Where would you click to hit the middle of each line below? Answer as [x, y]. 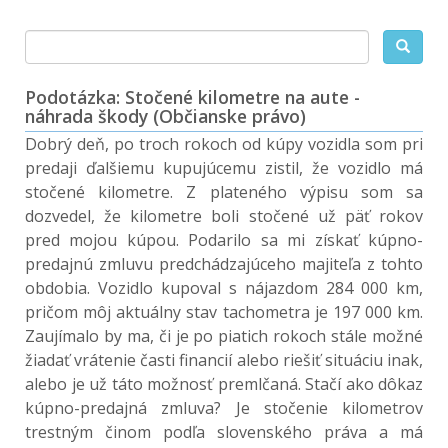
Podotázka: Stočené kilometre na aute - [192, 97]
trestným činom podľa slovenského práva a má [224, 432]
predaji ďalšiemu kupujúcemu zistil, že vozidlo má [224, 168]
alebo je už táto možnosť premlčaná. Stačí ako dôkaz [224, 384]
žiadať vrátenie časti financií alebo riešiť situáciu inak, [224, 360]
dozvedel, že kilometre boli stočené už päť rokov [224, 216]
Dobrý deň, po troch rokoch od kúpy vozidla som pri [224, 144]
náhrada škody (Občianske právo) [165, 116]
